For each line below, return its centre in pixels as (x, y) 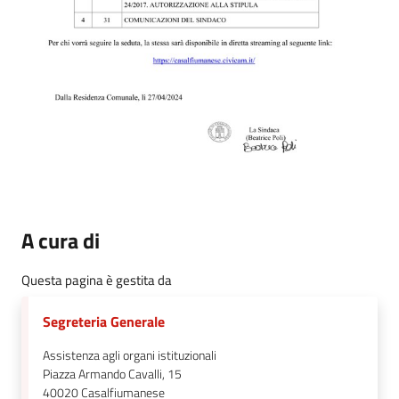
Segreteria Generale (104, 321)
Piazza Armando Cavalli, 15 (112, 374)
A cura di (61, 240)
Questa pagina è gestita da (97, 280)
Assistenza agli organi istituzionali (130, 355)
